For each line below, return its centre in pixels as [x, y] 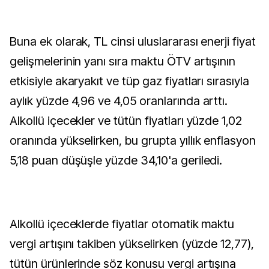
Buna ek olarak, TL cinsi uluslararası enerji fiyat [133, 41]
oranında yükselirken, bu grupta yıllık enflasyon [133, 141]
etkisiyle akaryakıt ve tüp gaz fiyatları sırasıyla [129, 81]
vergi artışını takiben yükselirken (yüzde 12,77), [132, 244]
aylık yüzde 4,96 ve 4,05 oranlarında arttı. [119, 101]
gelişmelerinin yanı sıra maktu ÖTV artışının [123, 61]
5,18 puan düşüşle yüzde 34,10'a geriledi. [116, 160]
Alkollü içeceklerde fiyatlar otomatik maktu [122, 224]
